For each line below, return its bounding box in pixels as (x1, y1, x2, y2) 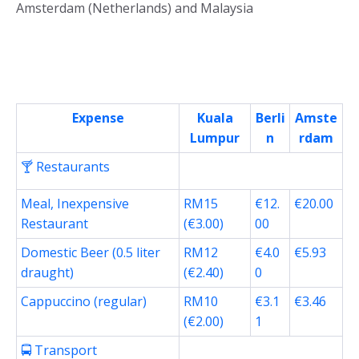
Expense (71, 109, 124, 127)
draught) (21, 264, 74, 282)
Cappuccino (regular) (21, 292, 147, 311)
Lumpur (190, 129, 240, 147)
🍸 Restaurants (21, 158, 110, 176)
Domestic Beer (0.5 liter (21, 244, 160, 262)
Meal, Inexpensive (21, 195, 129, 213)
